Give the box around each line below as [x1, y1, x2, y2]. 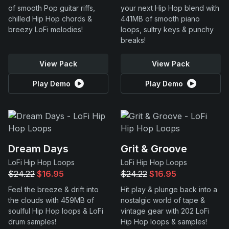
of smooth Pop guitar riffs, [8, 4, 95, 12]
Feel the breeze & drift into [8, 185, 99, 194]
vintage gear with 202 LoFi [121, 207, 210, 215]
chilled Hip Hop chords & [8, 14, 92, 23]
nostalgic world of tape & [121, 196, 205, 204]
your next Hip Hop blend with [121, 4, 219, 12]
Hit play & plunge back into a [121, 185, 217, 194]
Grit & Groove [121, 143, 187, 155]
